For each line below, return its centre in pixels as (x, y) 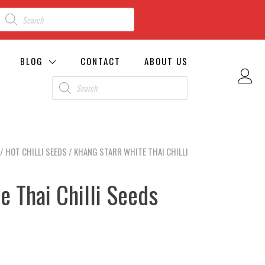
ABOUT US (166, 61)
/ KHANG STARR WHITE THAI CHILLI (127, 151)
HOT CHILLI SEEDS (36, 151)
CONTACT (101, 61)
